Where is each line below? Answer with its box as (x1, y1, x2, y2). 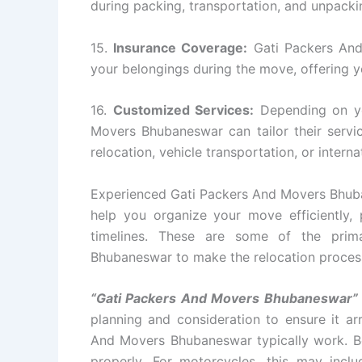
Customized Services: (112, 102, 255, 119)
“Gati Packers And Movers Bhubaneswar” (90, 290, 358, 307)
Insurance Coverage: (113, 39, 248, 56)
